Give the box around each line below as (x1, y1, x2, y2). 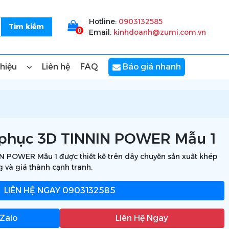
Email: (88, 28, 113, 37)
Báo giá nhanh (121, 62, 181, 72)
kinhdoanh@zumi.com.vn (113, 28, 206, 37)
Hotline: (88, 17, 119, 26)
